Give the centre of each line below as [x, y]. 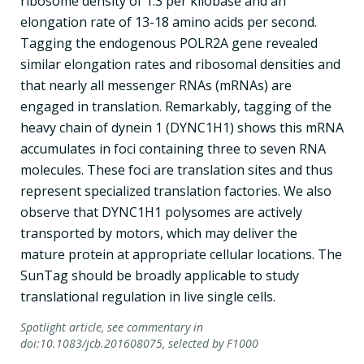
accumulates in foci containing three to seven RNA [173, 148]
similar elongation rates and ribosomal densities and [180, 64]
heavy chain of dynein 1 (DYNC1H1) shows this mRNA [182, 127]
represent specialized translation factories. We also [176, 191]
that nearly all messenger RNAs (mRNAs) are [156, 85]
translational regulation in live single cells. [148, 296]
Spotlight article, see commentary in [112, 327]
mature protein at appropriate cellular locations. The [181, 254]
